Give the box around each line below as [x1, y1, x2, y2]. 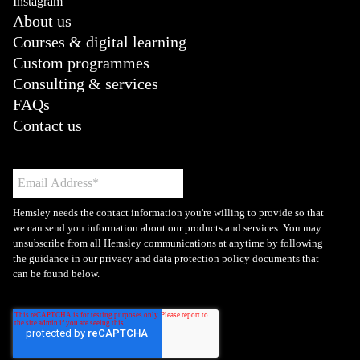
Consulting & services [13, 75, 158, 93]
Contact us [13, 117, 82, 135]
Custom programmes [13, 54, 149, 72]
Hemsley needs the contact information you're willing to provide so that [13, 207, 324, 219]
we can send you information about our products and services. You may [13, 222, 321, 234]
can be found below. [13, 268, 100, 280]
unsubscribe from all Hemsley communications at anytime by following [13, 237, 323, 249]
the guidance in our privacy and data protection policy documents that [13, 252, 319, 264]
